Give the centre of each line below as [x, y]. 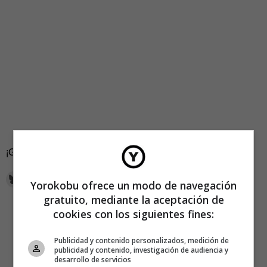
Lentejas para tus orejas [145, 152]
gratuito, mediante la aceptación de [133, 199]
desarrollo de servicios [93, 259]
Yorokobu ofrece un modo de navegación [133, 185]
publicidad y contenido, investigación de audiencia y [142, 250]
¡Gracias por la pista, [50, 152]
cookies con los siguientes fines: [133, 214]
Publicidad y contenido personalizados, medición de [142, 240]
